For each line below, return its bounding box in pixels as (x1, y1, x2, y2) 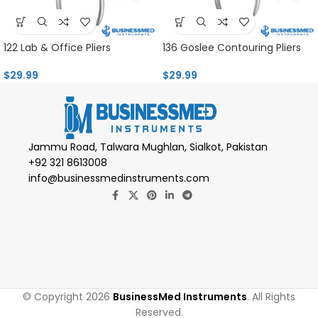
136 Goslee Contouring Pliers (163, 40, 301, 55)
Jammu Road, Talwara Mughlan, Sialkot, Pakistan (28, 140, 268, 155)
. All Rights (247, 290, 295, 305)
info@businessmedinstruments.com (28, 171, 209, 186)
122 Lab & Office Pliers (4, 40, 111, 55)
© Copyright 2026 (23, 290, 113, 305)
